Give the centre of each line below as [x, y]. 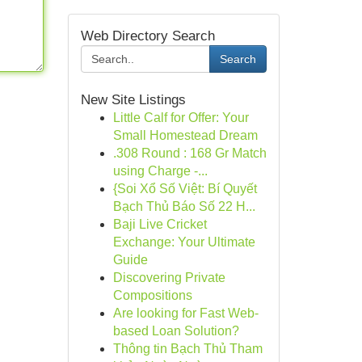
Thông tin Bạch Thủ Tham [187, 349]
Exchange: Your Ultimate [184, 242]
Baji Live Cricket [160, 224]
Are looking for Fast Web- [185, 313]
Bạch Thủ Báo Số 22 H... [184, 206]
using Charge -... [160, 171]
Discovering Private [169, 278]
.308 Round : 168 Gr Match [189, 153]
